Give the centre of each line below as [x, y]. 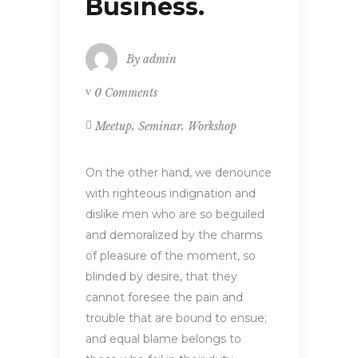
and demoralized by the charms [174, 235]
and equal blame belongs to [163, 339]
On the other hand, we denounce [179, 173]
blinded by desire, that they [161, 277]
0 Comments [126, 92]
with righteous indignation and [171, 194]
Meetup [113, 127]
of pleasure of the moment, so [171, 256]
